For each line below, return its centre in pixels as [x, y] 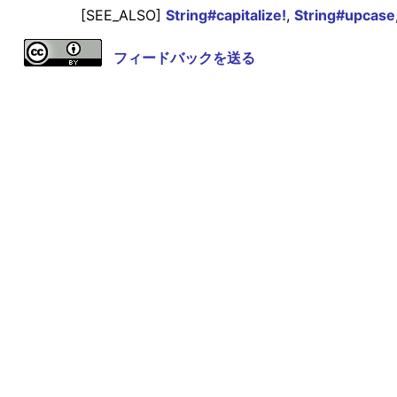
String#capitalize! [226, 16]
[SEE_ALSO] [123, 16]
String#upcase [344, 16]
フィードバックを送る [184, 58]
